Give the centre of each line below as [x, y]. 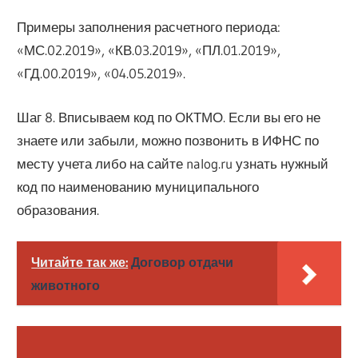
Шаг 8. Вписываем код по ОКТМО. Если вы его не [169, 117]
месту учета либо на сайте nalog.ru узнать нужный [173, 163]
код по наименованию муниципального [138, 186]
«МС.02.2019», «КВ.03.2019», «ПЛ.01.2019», [149, 50]
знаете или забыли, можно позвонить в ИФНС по [168, 140]
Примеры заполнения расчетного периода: [149, 27]
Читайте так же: [80, 263]
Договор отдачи [183, 263]
